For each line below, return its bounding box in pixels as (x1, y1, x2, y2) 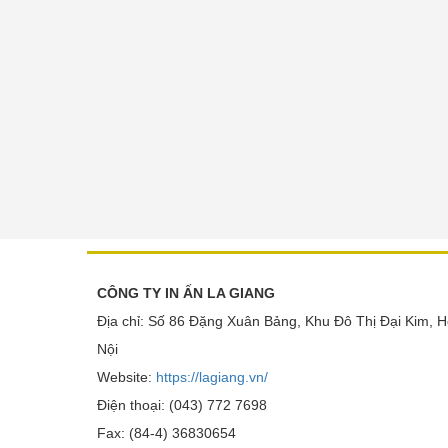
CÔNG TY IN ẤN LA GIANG (97, 285, 275, 301)
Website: (97, 369, 156, 385)
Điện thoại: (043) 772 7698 (97, 397, 267, 413)
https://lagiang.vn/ (156, 369, 268, 385)
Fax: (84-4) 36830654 (97, 425, 236, 441)
